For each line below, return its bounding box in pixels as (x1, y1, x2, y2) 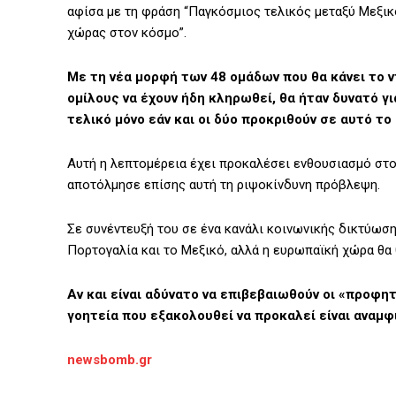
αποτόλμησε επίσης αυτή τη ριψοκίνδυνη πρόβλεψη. (67, 177, 380, 194)
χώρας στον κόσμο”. (67, 25, 187, 42)
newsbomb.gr (67, 352, 152, 369)
